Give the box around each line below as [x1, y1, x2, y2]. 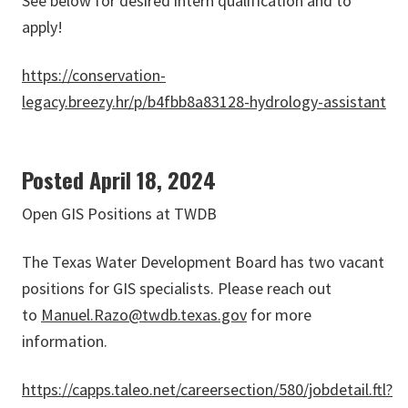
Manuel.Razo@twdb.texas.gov [41, 304, 247, 326]
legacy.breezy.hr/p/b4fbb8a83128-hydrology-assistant [22, 91, 386, 113]
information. [22, 331, 107, 352]
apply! [22, 16, 63, 38]
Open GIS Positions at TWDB [22, 203, 217, 225]
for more [250, 304, 311, 326]
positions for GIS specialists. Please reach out [22, 278, 331, 300]
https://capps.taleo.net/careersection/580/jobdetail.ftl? [22, 379, 393, 401]
